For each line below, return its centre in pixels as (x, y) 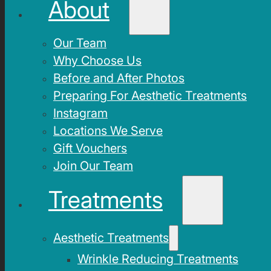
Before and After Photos (119, 78)
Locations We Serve (108, 130)
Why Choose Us (97, 60)
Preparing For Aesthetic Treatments (150, 95)
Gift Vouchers (90, 148)
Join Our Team (93, 165)
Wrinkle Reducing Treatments (158, 259)
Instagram (80, 113)
